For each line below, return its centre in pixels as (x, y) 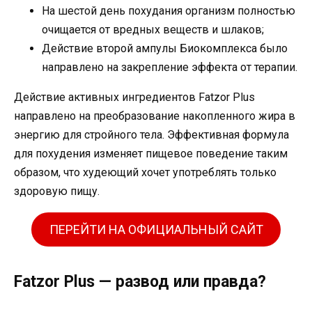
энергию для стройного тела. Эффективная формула (151, 135)
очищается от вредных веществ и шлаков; (153, 30)
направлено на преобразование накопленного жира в (155, 116)
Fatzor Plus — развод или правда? (140, 282)
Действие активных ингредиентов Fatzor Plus (134, 97)
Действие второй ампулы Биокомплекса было (165, 49)
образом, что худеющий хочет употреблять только (145, 173)
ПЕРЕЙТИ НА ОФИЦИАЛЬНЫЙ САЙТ (156, 230)
